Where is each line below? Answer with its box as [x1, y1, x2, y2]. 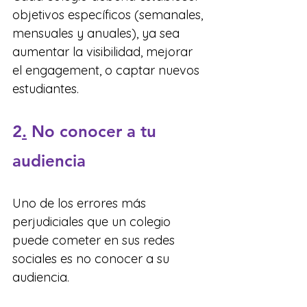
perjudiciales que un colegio [12, 213, 174, 230]
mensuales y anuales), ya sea [12, 25, 183, 41]
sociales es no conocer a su [12, 250, 173, 267]
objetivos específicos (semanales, [12, 6, 206, 23]
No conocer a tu [32, 121, 161, 141]
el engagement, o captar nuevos [12, 62, 203, 78]
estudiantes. [12, 80, 79, 97]
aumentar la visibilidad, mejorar [12, 43, 196, 60]
